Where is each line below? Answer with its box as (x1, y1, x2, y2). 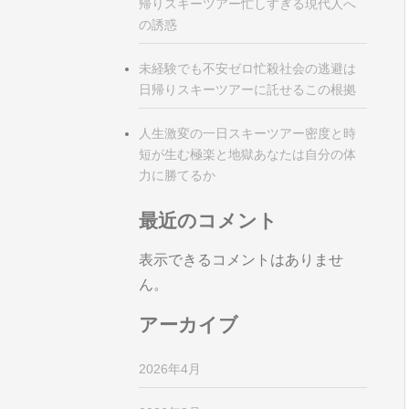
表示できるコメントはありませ (139, 252, 343, 268)
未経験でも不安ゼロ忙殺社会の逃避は (139, 60, 356, 76)
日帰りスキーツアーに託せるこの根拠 (139, 81, 356, 97)
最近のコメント (139, 209, 278, 231)
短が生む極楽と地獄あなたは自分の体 (139, 146, 356, 162)
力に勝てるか (139, 167, 215, 183)
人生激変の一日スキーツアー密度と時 (139, 125, 356, 141)
